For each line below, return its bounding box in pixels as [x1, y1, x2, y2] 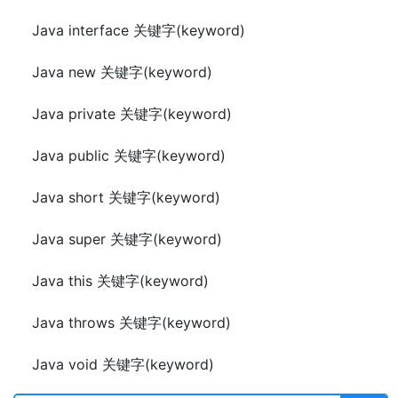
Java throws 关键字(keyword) [32, 314, 231, 331]
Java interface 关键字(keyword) [32, 21, 245, 39]
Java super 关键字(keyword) [32, 230, 222, 248]
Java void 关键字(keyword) [32, 355, 214, 373]
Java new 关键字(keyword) [32, 63, 212, 81]
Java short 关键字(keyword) [32, 188, 220, 206]
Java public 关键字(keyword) [32, 147, 226, 164]
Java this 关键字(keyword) [32, 272, 209, 290]
